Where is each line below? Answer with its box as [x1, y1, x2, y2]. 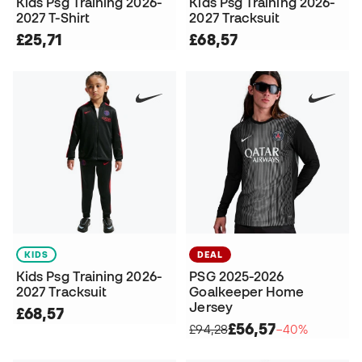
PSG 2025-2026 [189, 269, 284, 284]
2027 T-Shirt [16, 11, 90, 26]
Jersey [189, 300, 233, 315]
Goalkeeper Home [189, 284, 305, 300]
